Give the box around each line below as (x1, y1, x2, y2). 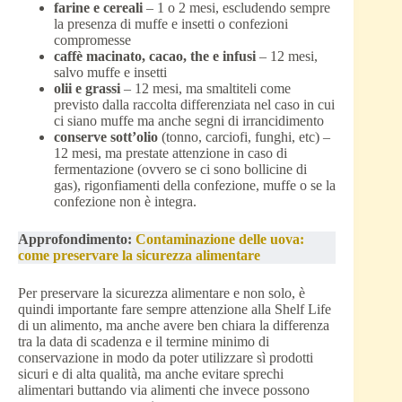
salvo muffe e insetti (54, 65, 167, 81)
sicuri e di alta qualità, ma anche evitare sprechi (18, 366, 284, 382)
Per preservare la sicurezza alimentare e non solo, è (18, 285, 305, 301)
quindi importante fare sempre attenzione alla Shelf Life (18, 301, 331, 318)
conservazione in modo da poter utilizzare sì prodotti (18, 350, 313, 366)
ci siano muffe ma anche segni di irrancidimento (54, 113, 324, 129)
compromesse (54, 32, 131, 48)
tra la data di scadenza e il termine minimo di (18, 334, 269, 350)
